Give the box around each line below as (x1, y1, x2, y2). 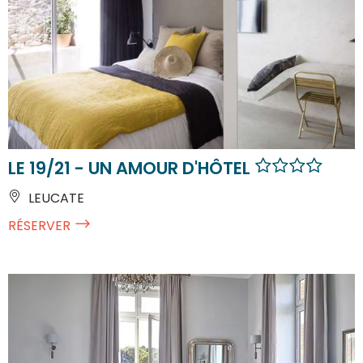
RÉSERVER (8, 216, 70, 235)
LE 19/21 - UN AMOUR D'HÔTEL (8, 156, 254, 180)
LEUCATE (25, 188, 84, 207)
